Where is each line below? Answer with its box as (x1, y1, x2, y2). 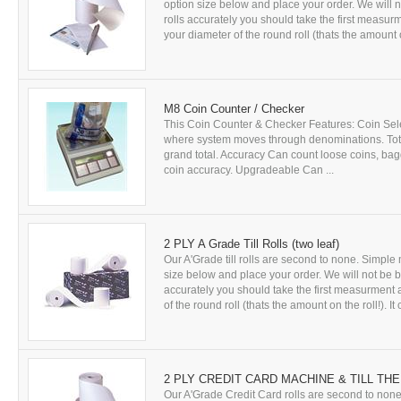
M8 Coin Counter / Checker (164, 102, 304, 115)
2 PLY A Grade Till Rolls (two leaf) (164, 237, 339, 251)
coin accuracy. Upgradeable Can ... (164, 164, 334, 176)
